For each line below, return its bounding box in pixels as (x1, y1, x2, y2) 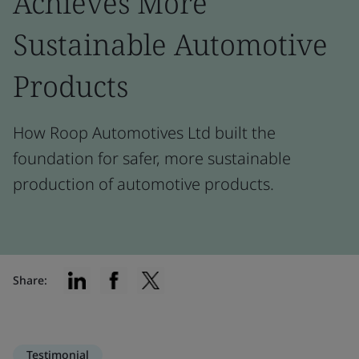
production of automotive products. (13, 173, 274, 195)
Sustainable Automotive (13, 25, 328, 64)
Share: (13, 272, 47, 288)
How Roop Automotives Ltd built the (13, 122, 276, 143)
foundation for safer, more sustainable (13, 147, 291, 169)
